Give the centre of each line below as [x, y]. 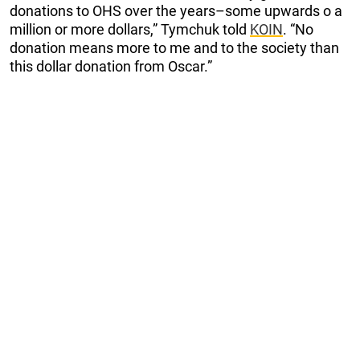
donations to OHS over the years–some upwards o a [176, 10]
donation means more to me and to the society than [174, 47]
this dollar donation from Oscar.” [111, 66]
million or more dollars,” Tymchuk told [130, 29]
